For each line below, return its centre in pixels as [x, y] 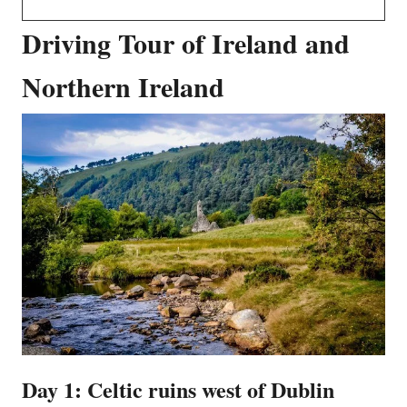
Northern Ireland [123, 86]
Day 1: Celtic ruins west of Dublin [178, 389]
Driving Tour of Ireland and [186, 42]
